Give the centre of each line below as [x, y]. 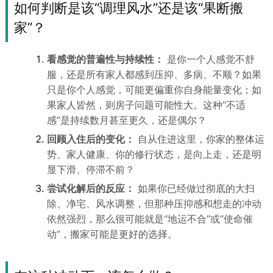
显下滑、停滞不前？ [90, 169]
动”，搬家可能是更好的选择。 [112, 234]
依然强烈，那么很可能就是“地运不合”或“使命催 [150, 219]
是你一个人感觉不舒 [209, 59]
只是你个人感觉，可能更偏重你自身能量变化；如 [154, 90]
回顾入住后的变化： [90, 139]
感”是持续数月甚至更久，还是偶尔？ [126, 120]
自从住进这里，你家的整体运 [199, 139]
